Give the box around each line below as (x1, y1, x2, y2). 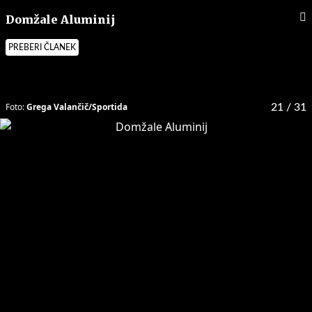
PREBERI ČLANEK (8, 43, 76, 52)
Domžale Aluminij (6, 13, 115, 26)
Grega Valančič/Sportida (26, 101, 127, 113)
